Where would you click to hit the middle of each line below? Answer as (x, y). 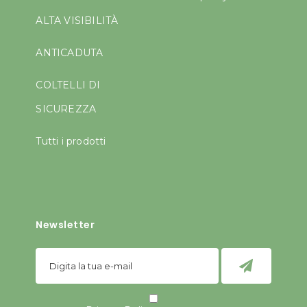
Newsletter (65, 225)
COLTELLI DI (68, 85)
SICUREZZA (66, 109)
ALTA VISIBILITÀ (77, 21)
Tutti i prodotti (71, 142)
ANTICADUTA (70, 53)
